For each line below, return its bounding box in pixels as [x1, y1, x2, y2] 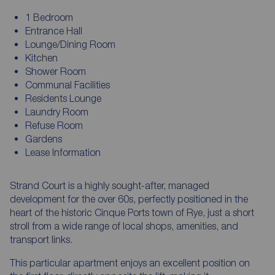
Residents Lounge [25, 92, 101, 104]
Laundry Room [25, 106, 88, 117]
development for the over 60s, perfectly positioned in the [10, 193, 248, 204]
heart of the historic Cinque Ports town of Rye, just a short [10, 206, 254, 218]
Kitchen [25, 52, 58, 63]
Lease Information [25, 146, 101, 158]
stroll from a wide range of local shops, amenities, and [10, 220, 238, 231]
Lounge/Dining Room [25, 38, 115, 50]
